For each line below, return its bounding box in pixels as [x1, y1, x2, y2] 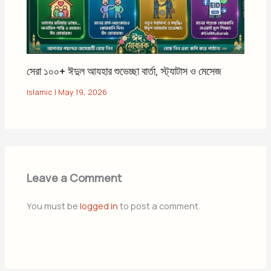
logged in [80, 199, 119, 212]
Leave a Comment [27, 170, 122, 185]
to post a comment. [118, 199, 201, 212]
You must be [27, 199, 80, 212]
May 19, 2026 [58, 86, 108, 97]
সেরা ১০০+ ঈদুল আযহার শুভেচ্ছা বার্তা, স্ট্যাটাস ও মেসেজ [27, 64, 222, 79]
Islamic [27, 86, 53, 97]
